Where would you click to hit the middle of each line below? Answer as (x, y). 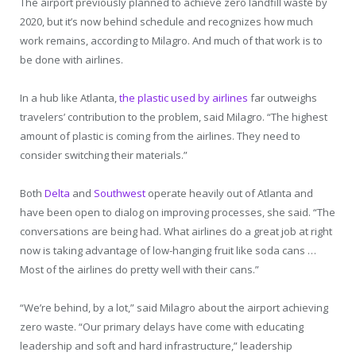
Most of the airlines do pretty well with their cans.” (139, 270)
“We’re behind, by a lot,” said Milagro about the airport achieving (174, 308)
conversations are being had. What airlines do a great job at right (176, 232)
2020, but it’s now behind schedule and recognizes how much (166, 22)
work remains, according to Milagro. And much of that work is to (171, 41)
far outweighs (282, 98)
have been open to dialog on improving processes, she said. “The (178, 213)
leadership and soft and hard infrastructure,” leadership (156, 346)
